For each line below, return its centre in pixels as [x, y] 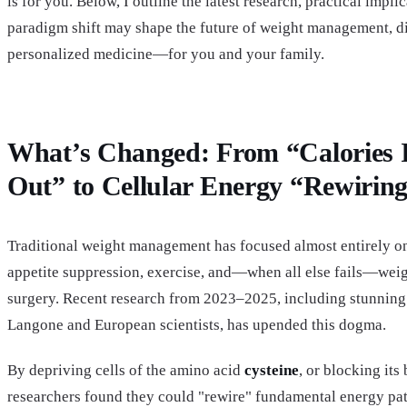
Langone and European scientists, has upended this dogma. [197, 324]
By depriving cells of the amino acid [126, 371]
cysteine [272, 371]
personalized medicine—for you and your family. [166, 54]
